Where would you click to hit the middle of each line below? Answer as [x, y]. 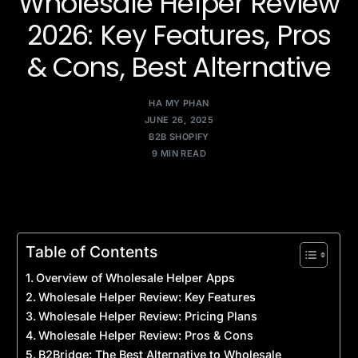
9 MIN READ [179, 153]
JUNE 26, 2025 [179, 119]
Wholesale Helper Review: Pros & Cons [146, 336]
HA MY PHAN [179, 103]
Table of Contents [92, 252]
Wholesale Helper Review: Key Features [147, 297]
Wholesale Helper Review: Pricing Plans [148, 316]
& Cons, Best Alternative [179, 67]
